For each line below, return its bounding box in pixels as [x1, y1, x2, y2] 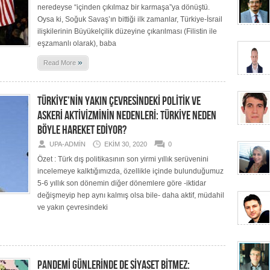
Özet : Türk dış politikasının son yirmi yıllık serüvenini [37, 155, 209, 163]
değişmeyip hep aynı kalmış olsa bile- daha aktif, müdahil [37, 191, 224, 199]
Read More [43, 59, 78, 66]
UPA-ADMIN [49, 140, 86, 148]
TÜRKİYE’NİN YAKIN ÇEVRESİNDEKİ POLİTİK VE [37, 94, 201, 108]
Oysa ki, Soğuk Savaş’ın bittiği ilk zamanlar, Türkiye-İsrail [37, 15, 222, 24]
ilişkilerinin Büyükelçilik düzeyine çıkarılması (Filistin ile [37, 27, 217, 36]
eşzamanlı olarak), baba [37, 39, 116, 48]
